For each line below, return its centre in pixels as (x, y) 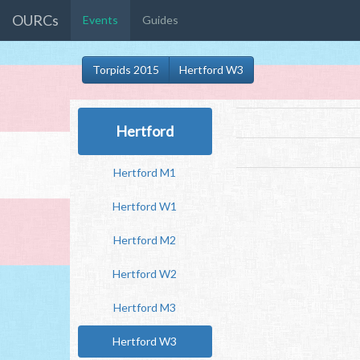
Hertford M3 (145, 307)
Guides (160, 20)
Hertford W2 (145, 274)
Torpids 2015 (126, 70)
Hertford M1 (145, 172)
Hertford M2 (145, 240)
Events (100, 20)
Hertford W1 (145, 206)
